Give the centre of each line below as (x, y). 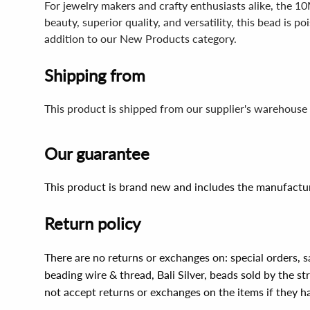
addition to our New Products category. (140, 38)
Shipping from (95, 75)
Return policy (92, 223)
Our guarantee (97, 153)
